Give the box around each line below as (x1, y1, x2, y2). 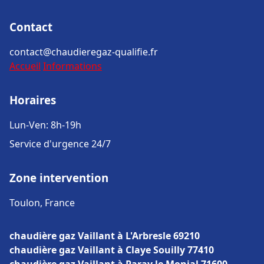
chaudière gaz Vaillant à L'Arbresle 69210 (9, 229, 200, 242)
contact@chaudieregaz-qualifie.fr (9, 45, 158, 58)
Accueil (9, 60, 41, 72)
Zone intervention (9, 170, 108, 185)
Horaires (9, 93, 56, 107)
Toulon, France (9, 196, 75, 209)
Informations (43, 60, 102, 72)
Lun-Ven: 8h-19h (9, 118, 81, 131)
